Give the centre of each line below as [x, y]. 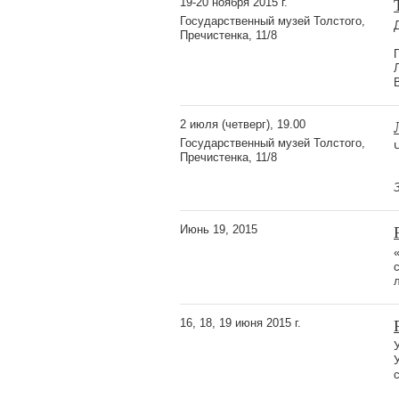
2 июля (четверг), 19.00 [243, 124]
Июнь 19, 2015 [219, 229]
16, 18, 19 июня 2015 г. [240, 322]
